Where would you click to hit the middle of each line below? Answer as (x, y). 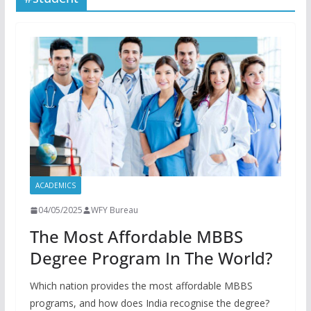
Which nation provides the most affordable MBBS (141, 286)
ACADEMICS (55, 186)
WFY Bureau (114, 210)
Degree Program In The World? (151, 258)
